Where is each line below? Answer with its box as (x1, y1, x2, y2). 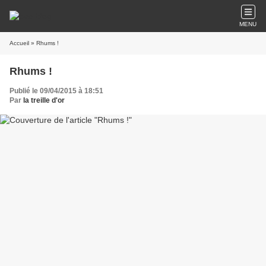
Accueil (9, 40, 29, 46)
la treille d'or (23, 96, 65, 104)
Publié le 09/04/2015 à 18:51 (9, 87, 103, 95)
